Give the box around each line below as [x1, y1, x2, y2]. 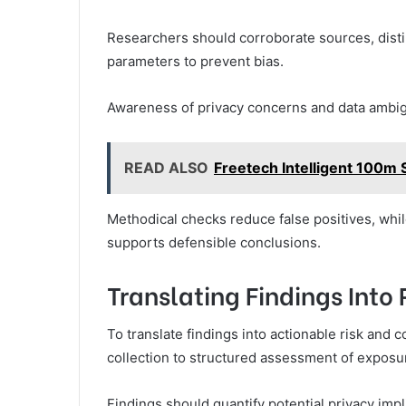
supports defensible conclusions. [107, 233, 321, 251]
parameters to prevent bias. [107, 52, 284, 70]
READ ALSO [124, 158, 208, 177]
